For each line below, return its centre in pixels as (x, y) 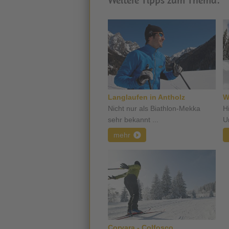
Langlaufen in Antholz (146, 97)
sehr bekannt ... (133, 120)
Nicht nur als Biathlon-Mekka (154, 108)
